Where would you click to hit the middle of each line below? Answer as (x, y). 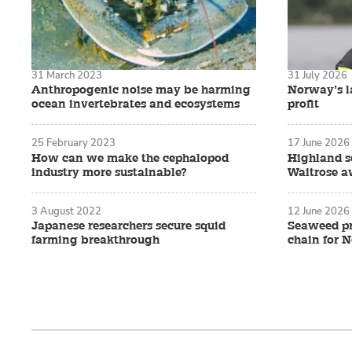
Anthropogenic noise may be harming (141, 90)
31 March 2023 (67, 75)
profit (303, 104)
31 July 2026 (317, 75)
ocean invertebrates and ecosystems (136, 104)
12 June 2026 (319, 211)
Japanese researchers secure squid (128, 226)
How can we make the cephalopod (130, 158)
